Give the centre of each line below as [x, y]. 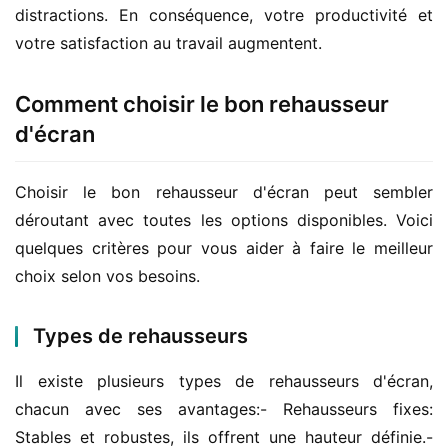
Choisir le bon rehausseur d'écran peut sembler [224, 192]
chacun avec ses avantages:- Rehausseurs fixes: [224, 409]
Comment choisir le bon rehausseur [202, 104]
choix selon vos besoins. [107, 276]
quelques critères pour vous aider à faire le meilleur [224, 248]
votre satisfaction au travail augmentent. [168, 43]
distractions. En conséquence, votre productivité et [224, 15]
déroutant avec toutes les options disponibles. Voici [224, 220]
